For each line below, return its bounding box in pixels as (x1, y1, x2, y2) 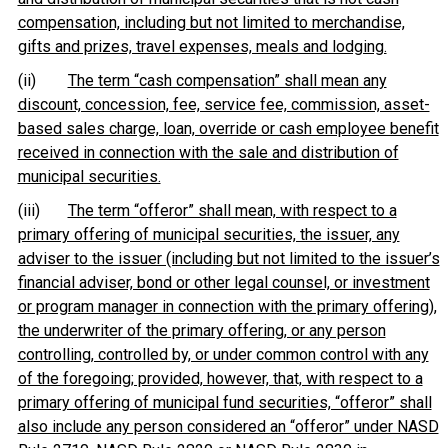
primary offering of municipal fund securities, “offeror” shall (17, 393, 432, 412)
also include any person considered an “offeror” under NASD (17, 417, 439, 436)
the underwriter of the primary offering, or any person (17, 321, 386, 340)
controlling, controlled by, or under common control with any (17, 345, 429, 364)
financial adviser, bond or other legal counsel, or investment (17, 273, 430, 292)
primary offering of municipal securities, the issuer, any (17, 225, 400, 244)
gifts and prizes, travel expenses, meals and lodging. (17, 37, 387, 56)
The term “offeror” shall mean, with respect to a (67, 201, 397, 220)
